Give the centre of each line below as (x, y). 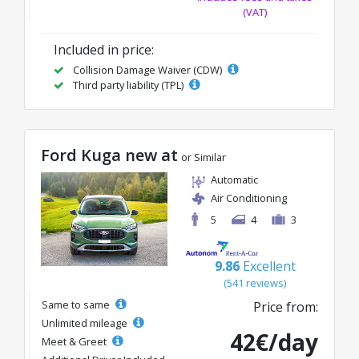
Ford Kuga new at (109, 155)
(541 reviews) (255, 283)
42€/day (274, 342)
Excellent (269, 266)
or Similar (204, 157)
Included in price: (104, 50)
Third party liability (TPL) (128, 85)
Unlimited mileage (86, 323)
